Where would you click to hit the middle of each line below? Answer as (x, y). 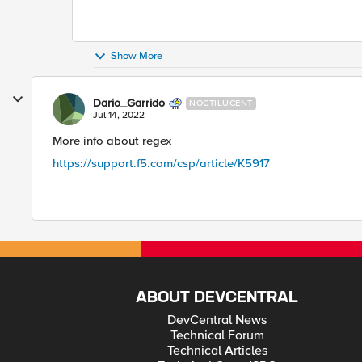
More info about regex (112, 141)
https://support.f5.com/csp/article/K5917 (161, 163)
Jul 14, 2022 (119, 115)
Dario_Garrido (129, 103)
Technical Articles (217, 351)
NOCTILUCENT (221, 103)
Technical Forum (217, 335)
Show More (137, 56)
